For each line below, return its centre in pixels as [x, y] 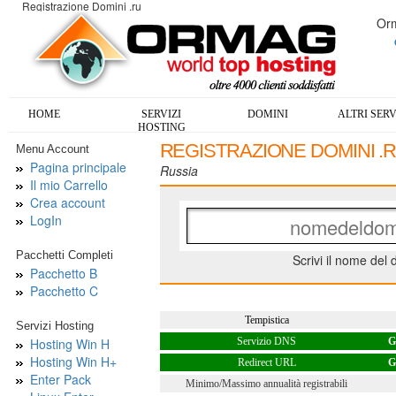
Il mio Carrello [69, 185]
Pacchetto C [64, 291]
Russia [179, 171]
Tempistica [267, 320]
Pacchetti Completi [64, 255]
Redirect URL [267, 362]
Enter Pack [60, 379]
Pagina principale [78, 167]
